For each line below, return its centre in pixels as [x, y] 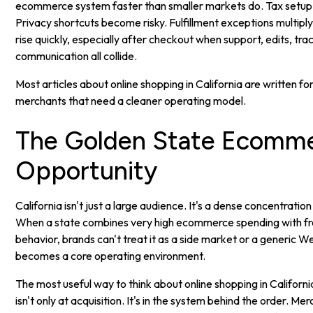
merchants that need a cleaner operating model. [131, 100]
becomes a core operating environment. [111, 255]
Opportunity [87, 170]
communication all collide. [77, 56]
